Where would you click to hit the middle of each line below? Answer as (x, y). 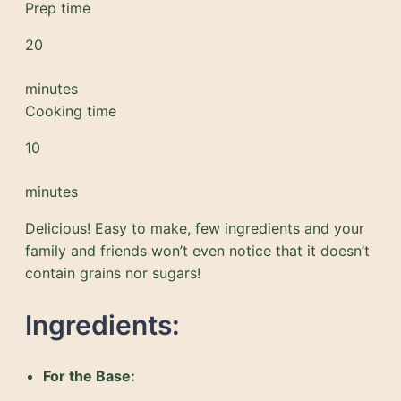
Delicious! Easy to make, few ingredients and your (195, 228)
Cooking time (71, 111)
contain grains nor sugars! (113, 273)
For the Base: (89, 375)
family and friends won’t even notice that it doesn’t (197, 250)
